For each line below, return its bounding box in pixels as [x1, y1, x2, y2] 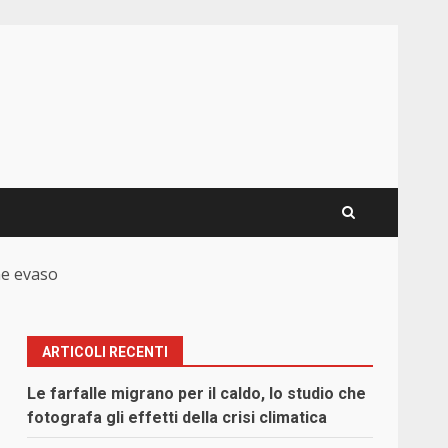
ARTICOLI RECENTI [42, 344, 169, 361]
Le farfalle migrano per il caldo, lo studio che [27, 384, 367, 404]
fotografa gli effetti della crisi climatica [27, 408, 328, 428]
